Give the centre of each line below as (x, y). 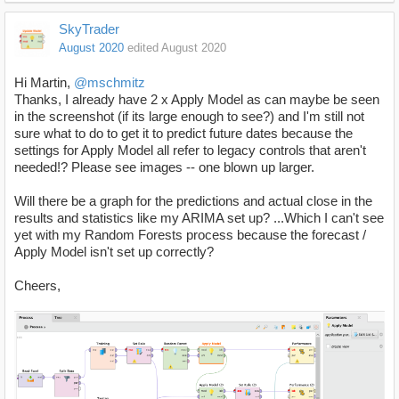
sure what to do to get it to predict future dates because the (183, 133)
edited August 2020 (177, 47)
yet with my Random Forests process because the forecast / (190, 234)
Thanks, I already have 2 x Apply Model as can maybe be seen (197, 99)
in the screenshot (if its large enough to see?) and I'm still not (189, 116)
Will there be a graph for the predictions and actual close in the (193, 200)
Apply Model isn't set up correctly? (114, 251)
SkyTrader (89, 28)
